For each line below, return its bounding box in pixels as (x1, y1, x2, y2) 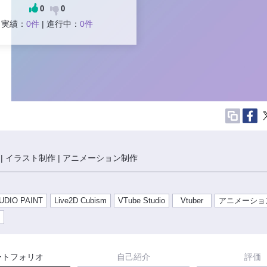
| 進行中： (39, 19, 80, 29)
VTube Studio (118, 196, 166, 206)
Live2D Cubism (54, 196, 107, 206)
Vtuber (181, 196, 204, 206)
